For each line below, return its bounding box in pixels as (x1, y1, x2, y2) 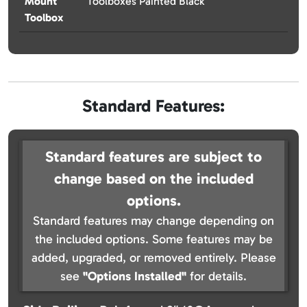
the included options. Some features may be (34, 232, 273, 247)
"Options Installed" (83, 269, 186, 284)
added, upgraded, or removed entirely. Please (31, 250, 276, 266)
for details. (186, 269, 247, 284)
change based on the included (53, 170, 254, 188)
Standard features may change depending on (33, 213, 274, 229)
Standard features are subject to (45, 148, 262, 167)
